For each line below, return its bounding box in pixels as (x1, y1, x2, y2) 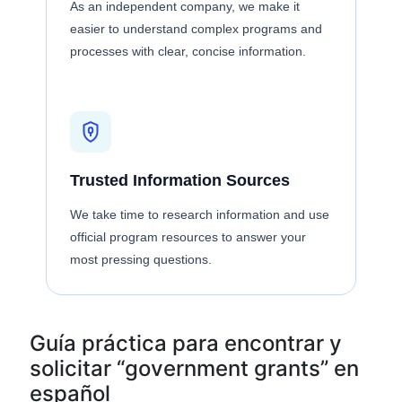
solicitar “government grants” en (30, 355, 359, 381)
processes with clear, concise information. (70, 44, 306, 58)
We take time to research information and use (70, 207, 329, 222)
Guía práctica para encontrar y (30, 330, 342, 356)
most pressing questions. (70, 252, 212, 267)
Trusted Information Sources (70, 171, 290, 189)
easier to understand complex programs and (70, 22, 322, 36)
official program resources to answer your (70, 230, 306, 244)
